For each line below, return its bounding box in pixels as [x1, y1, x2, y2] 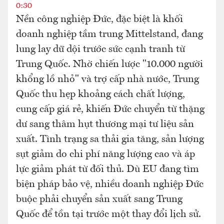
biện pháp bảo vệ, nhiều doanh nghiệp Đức [16, 179, 203, 189]
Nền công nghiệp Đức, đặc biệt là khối [16, 14, 183, 24]
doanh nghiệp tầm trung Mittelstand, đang [16, 29, 203, 39]
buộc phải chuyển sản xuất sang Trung [16, 194, 182, 204]
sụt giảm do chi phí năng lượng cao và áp [16, 149, 195, 159]
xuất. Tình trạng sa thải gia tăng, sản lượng [16, 134, 204, 144]
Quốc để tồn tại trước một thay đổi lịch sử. [16, 209, 201, 219]
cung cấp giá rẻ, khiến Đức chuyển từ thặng [16, 104, 204, 114]
